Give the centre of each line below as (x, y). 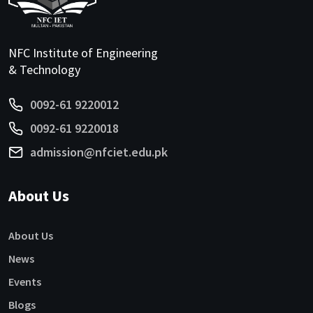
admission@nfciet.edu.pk (99, 152)
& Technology (44, 70)
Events (25, 282)
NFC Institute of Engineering (83, 53)
